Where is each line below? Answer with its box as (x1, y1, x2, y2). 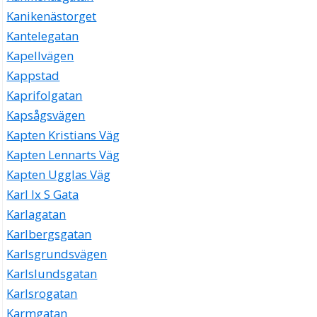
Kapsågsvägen (6, 107, 86, 124)
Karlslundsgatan (6, 265, 98, 282)
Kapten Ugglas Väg (6, 166, 111, 183)
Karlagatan (6, 206, 67, 223)
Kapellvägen (6, 47, 74, 64)
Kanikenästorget (6, 8, 97, 25)
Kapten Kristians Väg (6, 127, 120, 144)
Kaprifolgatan (6, 87, 83, 104)
